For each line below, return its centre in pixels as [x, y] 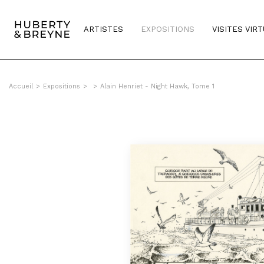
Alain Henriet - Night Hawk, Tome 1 [157, 86]
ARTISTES [103, 29]
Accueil [21, 86]
